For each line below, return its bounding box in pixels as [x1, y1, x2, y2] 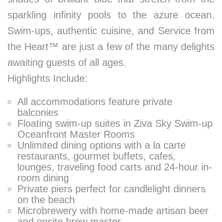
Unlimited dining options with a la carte [17, 140, 186, 151]
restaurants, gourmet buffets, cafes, [17, 151, 176, 162]
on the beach [17, 194, 75, 206]
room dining [17, 172, 69, 184]
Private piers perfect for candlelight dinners [17, 183, 206, 195]
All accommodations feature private [17, 96, 172, 108]
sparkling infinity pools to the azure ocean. [7, 9, 215, 21]
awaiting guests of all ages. [7, 57, 126, 68]
